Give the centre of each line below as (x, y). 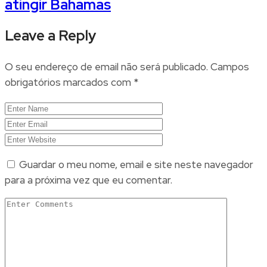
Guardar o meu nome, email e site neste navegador (136, 165)
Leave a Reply (50, 36)
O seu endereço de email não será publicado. (106, 67)
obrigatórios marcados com (69, 83)
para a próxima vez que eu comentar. (89, 180)
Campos (230, 67)
